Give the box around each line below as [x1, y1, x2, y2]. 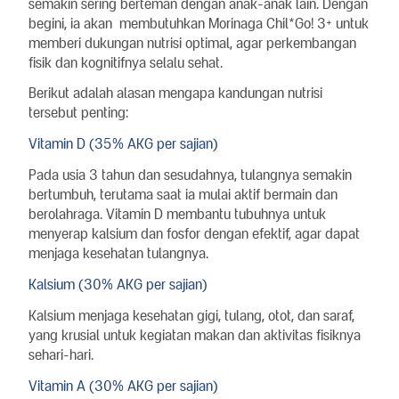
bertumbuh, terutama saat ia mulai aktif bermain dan [28, 185, 338, 203]
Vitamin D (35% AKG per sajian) [28, 134, 218, 152]
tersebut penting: [28, 103, 128, 121]
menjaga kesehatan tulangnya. [28, 244, 208, 262]
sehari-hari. [28, 346, 94, 363]
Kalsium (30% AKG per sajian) [28, 275, 208, 293]
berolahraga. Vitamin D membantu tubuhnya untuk [28, 205, 326, 223]
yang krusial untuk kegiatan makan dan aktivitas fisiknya [28, 326, 361, 344]
